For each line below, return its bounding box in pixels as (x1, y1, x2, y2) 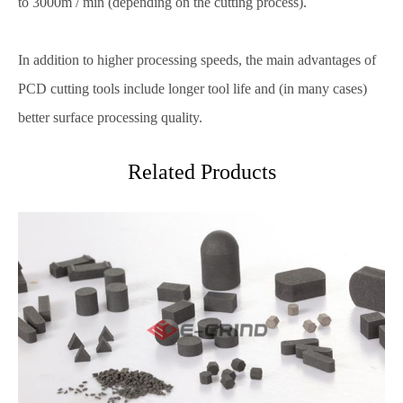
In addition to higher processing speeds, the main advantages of (18, 52, 376, 67)
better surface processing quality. (18, 110, 202, 125)
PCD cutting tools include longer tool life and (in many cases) (18, 81, 367, 96)
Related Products (127, 160, 276, 184)
